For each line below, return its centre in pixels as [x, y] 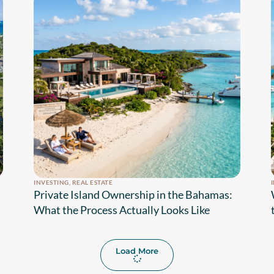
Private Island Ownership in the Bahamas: [133, 195]
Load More [137, 251]
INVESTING [51, 183]
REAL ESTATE [92, 183]
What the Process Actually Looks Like [122, 210]
